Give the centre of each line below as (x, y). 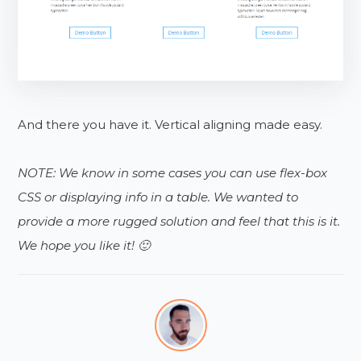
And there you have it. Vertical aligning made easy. (170, 124)
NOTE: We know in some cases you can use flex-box (173, 172)
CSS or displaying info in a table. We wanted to (158, 197)
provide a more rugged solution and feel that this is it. (179, 221)
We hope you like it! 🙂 (84, 245)
